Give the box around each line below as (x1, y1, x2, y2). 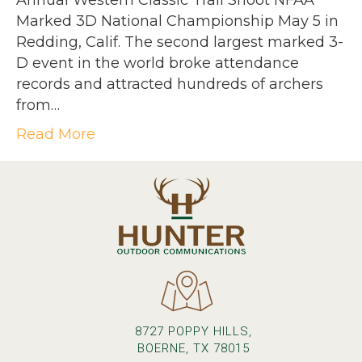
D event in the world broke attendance (16, 54, 299, 73)
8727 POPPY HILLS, (134, 324, 252, 339)
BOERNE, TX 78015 (137, 341, 250, 356)
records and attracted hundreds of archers (16, 75, 323, 94)
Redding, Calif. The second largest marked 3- (16, 33, 343, 52)
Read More (16, 125, 95, 144)
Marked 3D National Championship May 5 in (16, 12, 339, 31)
